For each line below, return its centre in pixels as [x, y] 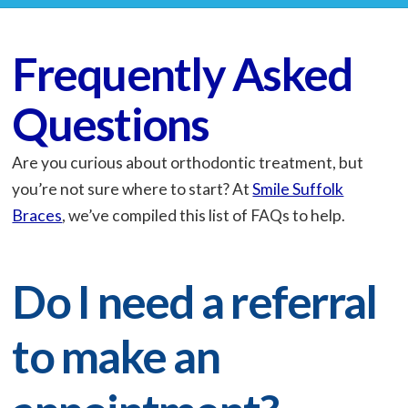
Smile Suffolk [298, 189]
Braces [37, 216]
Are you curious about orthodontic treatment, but [188, 163]
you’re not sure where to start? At [133, 189]
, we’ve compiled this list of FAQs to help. [204, 216]
